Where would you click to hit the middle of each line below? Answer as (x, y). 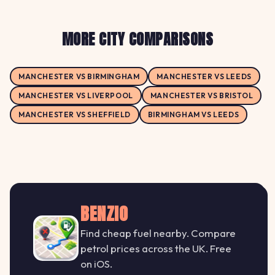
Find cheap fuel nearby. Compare (158, 233)
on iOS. (96, 264)
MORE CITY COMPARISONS (137, 40)
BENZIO (104, 214)
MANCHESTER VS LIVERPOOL (76, 96)
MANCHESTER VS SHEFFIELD (75, 115)
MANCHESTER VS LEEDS (204, 77)
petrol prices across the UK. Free (156, 249)
